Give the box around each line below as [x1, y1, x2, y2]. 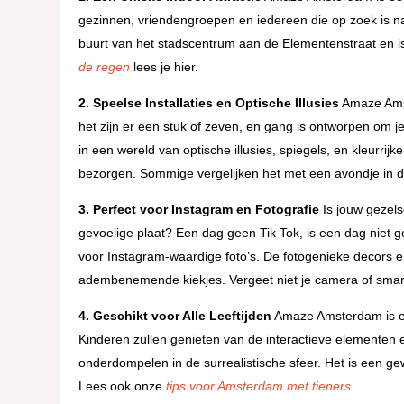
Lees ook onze [78, 378, 167, 393]
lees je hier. [130, 59, 199, 74]
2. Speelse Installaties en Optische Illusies [78, 95, 340, 110]
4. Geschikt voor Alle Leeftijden [78, 308, 272, 323]
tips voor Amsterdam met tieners [166, 378, 352, 393]
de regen [78, 59, 131, 74]
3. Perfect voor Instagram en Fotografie [78, 201, 320, 216]
